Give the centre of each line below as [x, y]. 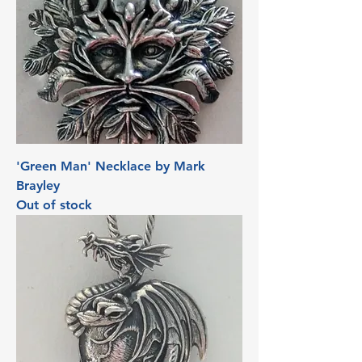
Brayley [38, 185]
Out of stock [54, 205]
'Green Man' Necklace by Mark [111, 166]
